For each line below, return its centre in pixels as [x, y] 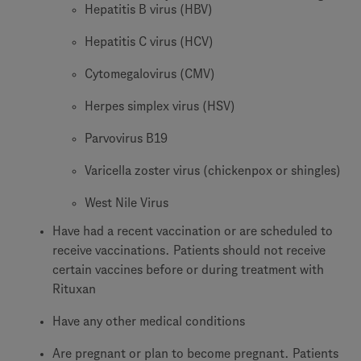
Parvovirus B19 [126, 138]
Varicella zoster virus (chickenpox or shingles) [213, 170]
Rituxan [74, 289]
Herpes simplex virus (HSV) [160, 106]
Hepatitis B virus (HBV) [149, 9]
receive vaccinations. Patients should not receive [189, 250]
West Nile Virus [127, 203]
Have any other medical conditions [149, 321]
